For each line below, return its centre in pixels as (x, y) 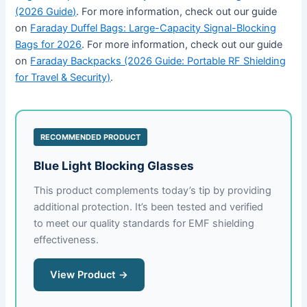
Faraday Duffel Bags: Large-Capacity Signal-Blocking (153, 28)
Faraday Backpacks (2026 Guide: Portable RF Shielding (158, 61)
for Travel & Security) (63, 77)
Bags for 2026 (49, 44)
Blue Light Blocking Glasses (114, 165)
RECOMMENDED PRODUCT (91, 137)
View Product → (89, 274)
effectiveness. (66, 240)
